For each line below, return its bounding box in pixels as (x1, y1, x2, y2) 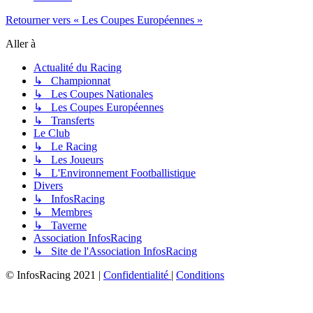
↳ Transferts (34, 114, 94, 126)
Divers (34, 179, 63, 191)
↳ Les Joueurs (34, 153, 103, 166)
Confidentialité (103, 268, 168, 281)
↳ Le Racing (34, 140, 97, 152)
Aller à (6, 37, 36, 50)
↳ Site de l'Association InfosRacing (34, 245, 197, 257)
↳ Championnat (34, 74, 110, 87)
